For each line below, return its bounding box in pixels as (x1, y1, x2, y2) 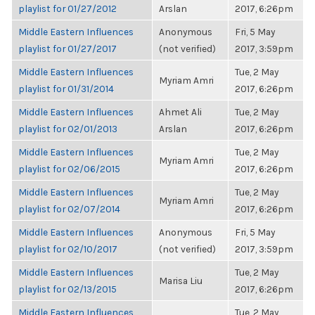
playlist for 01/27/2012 (18, 3, 117, 14)
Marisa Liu (159, 275, 202, 286)
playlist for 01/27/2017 (18, 43, 117, 54)
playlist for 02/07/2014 (18, 203, 120, 214)
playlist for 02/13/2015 (18, 283, 117, 295)
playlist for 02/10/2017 (18, 243, 117, 255)
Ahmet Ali (159, 106, 202, 117)
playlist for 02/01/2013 (18, 123, 117, 134)
